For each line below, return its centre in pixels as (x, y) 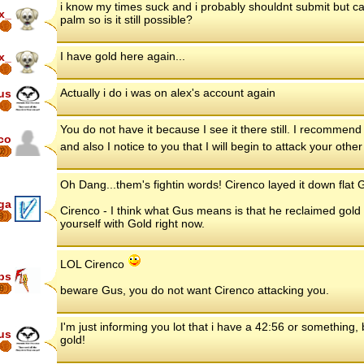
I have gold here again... (123, 56)
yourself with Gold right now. (132, 224)
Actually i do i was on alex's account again (168, 93)
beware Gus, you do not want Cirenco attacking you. (195, 290)
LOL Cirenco (94, 264)
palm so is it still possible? (126, 20)
